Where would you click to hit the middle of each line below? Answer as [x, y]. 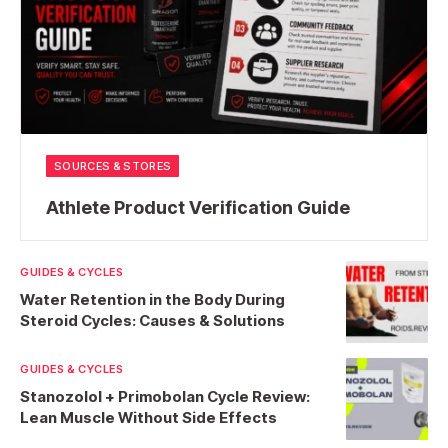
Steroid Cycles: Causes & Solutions [152, 321]
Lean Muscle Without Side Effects [148, 418]
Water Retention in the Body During [152, 300]
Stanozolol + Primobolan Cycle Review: [165, 397]
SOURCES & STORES [113, 166]
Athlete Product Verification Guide [198, 208]
